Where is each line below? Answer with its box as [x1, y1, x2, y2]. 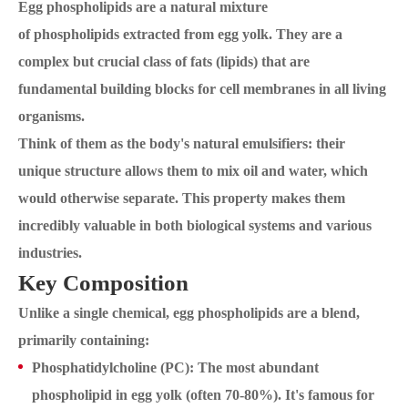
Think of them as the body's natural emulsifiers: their [18, 136, 345, 152]
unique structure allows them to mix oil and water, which [18, 163, 368, 179]
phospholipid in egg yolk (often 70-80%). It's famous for [32, 387, 374, 403]
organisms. [18, 108, 85, 125]
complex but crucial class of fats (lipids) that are [18, 54, 310, 70]
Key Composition [18, 270, 189, 296]
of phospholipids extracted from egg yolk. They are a [18, 26, 342, 43]
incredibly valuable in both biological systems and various [18, 218, 372, 234]
